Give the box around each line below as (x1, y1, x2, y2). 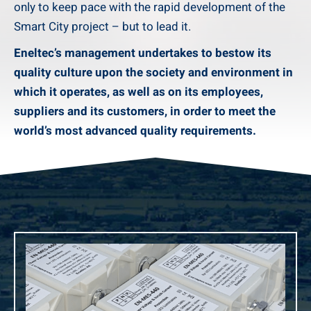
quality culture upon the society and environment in (14, 64, 293, 82)
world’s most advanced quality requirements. (14, 122, 256, 140)
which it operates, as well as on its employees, (14, 83, 263, 101)
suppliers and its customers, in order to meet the (14, 103, 276, 121)
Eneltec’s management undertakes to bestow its (14, 44, 271, 62)
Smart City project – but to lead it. (14, 18, 191, 36)
